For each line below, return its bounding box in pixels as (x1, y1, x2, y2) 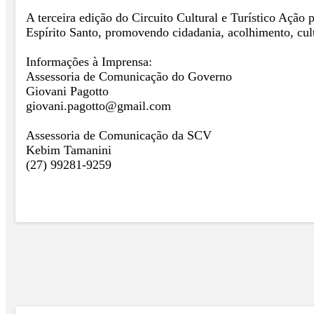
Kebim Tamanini (26, 142, 111, 157)
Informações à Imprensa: (26, 54, 152, 69)
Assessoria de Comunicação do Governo (26, 69, 232, 83)
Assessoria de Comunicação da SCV (26, 128, 212, 142)
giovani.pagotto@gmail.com (26, 98, 171, 113)
